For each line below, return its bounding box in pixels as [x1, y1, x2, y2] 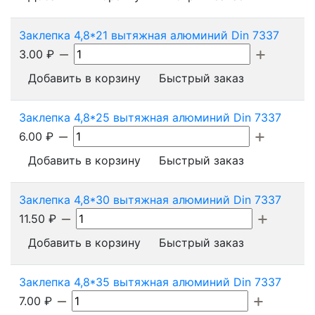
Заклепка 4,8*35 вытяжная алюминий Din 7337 [19, 274, 281, 289]
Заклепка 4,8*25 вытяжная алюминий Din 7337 [19, 110, 281, 124]
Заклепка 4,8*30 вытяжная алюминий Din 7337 [19, 192, 281, 207]
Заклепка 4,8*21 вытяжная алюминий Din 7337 [19, 27, 279, 42]
